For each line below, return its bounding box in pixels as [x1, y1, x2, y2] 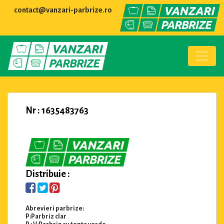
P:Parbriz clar [25, 212, 66, 220]
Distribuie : [25, 168, 70, 179]
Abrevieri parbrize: [25, 204, 84, 212]
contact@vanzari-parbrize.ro [14, 6, 112, 14]
